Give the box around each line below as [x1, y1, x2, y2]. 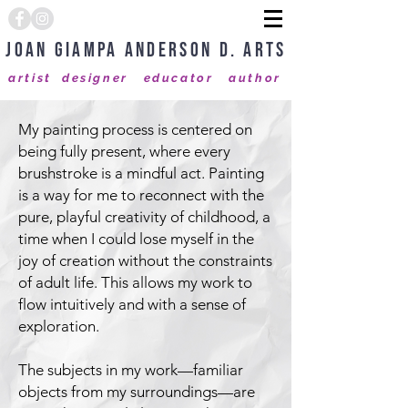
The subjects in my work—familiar [18, 361, 243, 379]
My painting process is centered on [18, 120, 252, 138]
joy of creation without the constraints [18, 251, 272, 270]
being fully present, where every [18, 142, 230, 160]
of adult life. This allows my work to [18, 273, 252, 291]
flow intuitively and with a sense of [18, 295, 246, 313]
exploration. [18, 317, 99, 335]
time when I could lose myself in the [18, 229, 254, 248]
